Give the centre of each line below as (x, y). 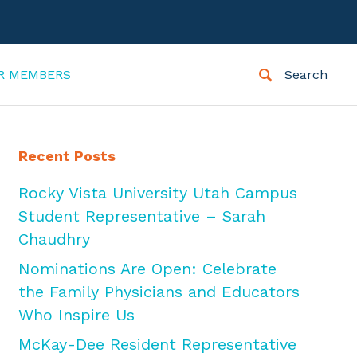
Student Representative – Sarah (141, 216)
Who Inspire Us (76, 315)
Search (306, 74)
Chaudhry (54, 239)
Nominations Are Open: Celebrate (147, 269)
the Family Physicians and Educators (159, 292)
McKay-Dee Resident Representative (157, 345)
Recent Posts (67, 156)
